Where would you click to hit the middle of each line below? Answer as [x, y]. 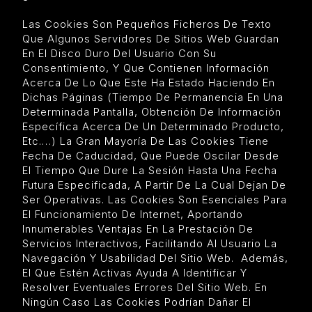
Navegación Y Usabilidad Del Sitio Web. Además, [155, 258]
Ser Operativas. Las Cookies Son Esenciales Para [155, 199]
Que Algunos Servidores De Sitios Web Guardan [151, 38]
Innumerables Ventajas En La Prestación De [138, 228]
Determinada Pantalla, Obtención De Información [152, 111]
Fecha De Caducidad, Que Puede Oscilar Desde [151, 155]
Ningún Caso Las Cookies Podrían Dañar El [137, 302]
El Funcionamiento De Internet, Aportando [133, 214]
